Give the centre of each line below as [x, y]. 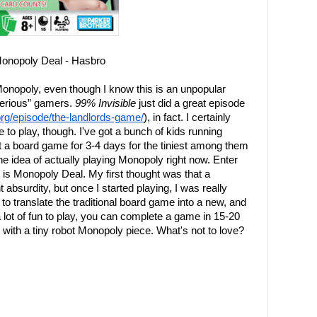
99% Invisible [105, 103]
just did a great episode [190, 103]
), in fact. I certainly [187, 117]
